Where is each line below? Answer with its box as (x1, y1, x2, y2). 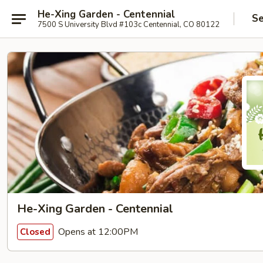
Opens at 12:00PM (56, 225, 138, 238)
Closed (20, 225, 50, 238)
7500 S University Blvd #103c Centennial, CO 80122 (38, 19, 220, 30)
